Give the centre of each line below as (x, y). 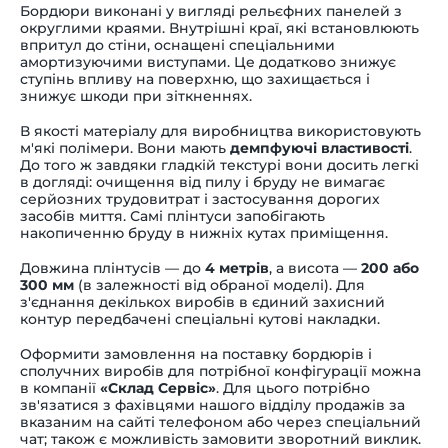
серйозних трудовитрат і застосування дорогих (200, 198)
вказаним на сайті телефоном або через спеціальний (220, 421)
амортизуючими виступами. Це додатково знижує (208, 61)
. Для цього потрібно (293, 387)
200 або (390, 267)
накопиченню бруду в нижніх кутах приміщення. (204, 232)
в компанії (60, 387)
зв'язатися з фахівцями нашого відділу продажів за (212, 404)
